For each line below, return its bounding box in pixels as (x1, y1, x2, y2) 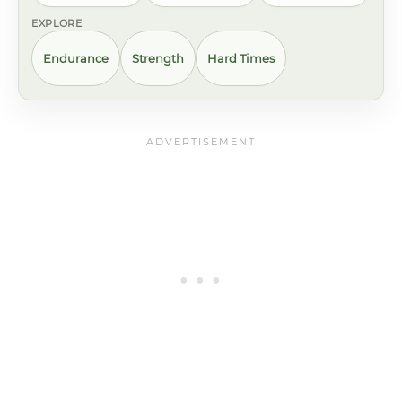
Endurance (43, 50, 109, 66)
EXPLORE (31, 17, 83, 30)
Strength (132, 50, 184, 66)
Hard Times (207, 50, 275, 66)
